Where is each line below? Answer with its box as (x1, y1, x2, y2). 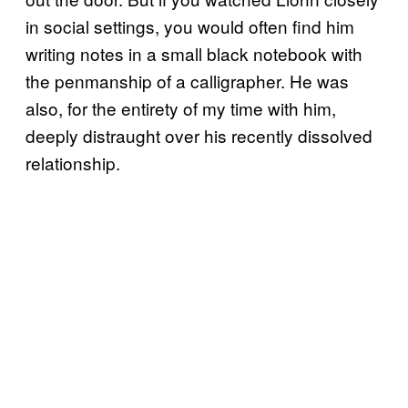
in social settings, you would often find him (25, 13, 354, 38)
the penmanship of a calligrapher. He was (25, 67, 349, 93)
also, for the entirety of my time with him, (25, 95, 336, 120)
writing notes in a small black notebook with (25, 40, 362, 66)
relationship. (25, 149, 120, 175)
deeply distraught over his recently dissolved (25, 122, 372, 148)
